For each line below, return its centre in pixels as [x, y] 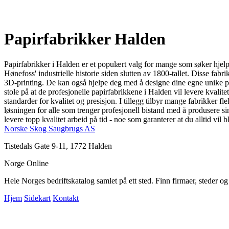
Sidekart [37, 198]
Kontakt [66, 198]
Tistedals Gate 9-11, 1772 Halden [58, 146]
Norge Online [26, 163]
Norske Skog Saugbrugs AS [50, 128]
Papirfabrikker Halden [85, 39]
